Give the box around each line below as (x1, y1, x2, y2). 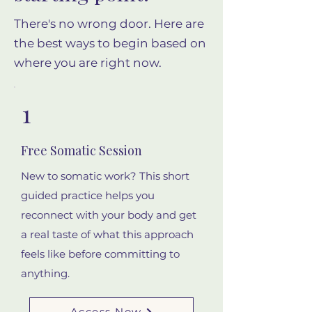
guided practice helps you (21, 188, 155, 202)
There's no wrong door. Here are (14, 16, 204, 31)
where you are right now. (14, 55, 162, 70)
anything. (21, 266, 70, 280)
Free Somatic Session (21, 141, 142, 159)
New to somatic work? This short (21, 169, 189, 182)
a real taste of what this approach (21, 227, 194, 241)
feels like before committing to (21, 247, 180, 260)
